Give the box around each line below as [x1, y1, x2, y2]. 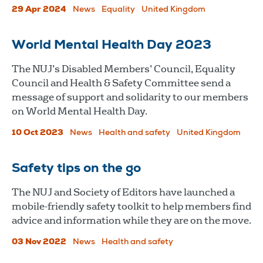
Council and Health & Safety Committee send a [12, 76, 231, 89]
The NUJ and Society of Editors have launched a [12, 186, 235, 198]
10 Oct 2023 [12, 129, 63, 137]
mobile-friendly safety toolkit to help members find [12, 200, 251, 213]
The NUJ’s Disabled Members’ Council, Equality [12, 62, 235, 75]
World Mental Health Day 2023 [12, 39, 211, 52]
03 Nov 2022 [12, 238, 66, 247]
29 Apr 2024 [12, 5, 66, 14]
